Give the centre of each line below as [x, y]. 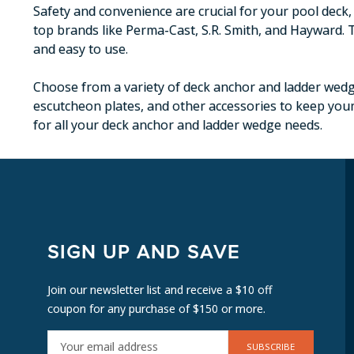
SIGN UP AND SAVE [144, 253]
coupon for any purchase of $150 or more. [156, 309]
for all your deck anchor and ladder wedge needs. [178, 124]
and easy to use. [81, 49]
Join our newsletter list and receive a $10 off [160, 290]
